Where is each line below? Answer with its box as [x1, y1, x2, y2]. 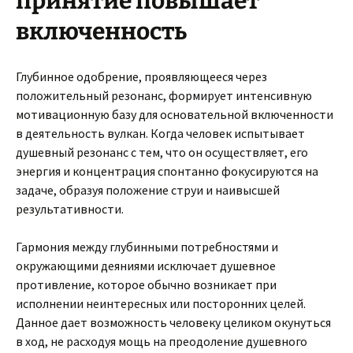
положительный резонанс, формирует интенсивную [16, 87, 312, 103]
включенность [16, 17, 187, 46]
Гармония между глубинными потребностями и [16, 239, 278, 255]
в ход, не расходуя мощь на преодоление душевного [16, 333, 307, 349]
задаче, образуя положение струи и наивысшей [16, 182, 280, 198]
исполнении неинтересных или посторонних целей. [16, 295, 306, 311]
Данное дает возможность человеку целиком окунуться [16, 314, 331, 330]
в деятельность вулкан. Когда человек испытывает [16, 125, 305, 141]
